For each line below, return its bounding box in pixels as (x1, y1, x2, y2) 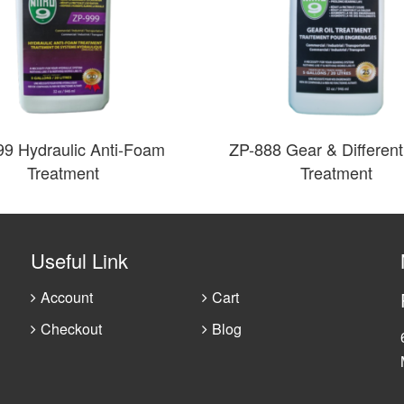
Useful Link (31, 246, 128, 275)
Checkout (41, 318, 102, 340)
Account (41, 287, 93, 308)
